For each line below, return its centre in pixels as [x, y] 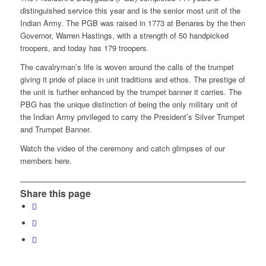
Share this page [55, 194]
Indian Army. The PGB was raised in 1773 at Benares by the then [132, 23]
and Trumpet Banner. [56, 129]
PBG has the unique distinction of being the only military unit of [129, 104]
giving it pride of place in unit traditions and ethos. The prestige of [132, 80]
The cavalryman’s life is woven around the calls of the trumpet [127, 67]
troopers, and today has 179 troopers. [84, 48]
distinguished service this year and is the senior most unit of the [130, 11]
